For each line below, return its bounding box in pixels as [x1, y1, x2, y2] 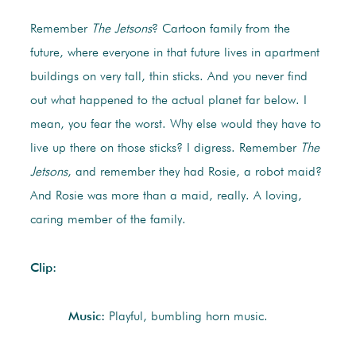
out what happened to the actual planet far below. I [29, 95, 307, 108]
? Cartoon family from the [151, 23, 290, 37]
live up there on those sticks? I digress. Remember [29, 142, 300, 156]
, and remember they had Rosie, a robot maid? [67, 166, 322, 180]
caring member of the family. [29, 214, 186, 227]
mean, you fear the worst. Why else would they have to [29, 118, 321, 132]
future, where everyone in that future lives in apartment [29, 47, 319, 60]
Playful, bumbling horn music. [104, 311, 268, 324]
